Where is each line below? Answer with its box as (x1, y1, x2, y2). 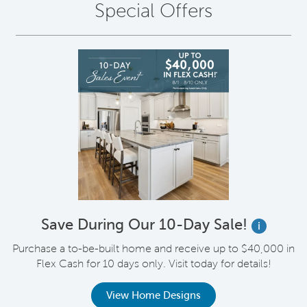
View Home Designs (106, 289, 201, 301)
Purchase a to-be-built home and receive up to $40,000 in (12, 242, 295, 254)
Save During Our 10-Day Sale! (40, 216, 247, 234)
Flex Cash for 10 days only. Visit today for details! (36, 257, 271, 269)
